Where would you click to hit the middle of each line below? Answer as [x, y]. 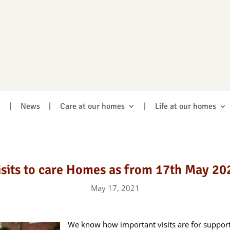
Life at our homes [185, 107]
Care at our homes [92, 107]
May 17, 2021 [115, 188]
